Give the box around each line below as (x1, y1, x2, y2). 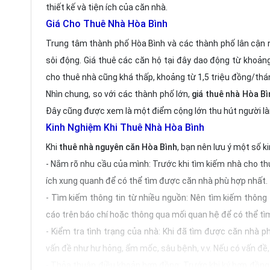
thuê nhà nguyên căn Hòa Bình (57, 142, 177, 152)
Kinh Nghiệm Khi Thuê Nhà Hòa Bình (46, 122, 204, 133)
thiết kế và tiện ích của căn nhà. (46, 2, 168, 12)
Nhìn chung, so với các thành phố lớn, (46, 89, 192, 99)
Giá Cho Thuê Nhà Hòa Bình (46, 18, 170, 30)
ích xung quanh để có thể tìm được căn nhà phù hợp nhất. (46, 176, 268, 186)
